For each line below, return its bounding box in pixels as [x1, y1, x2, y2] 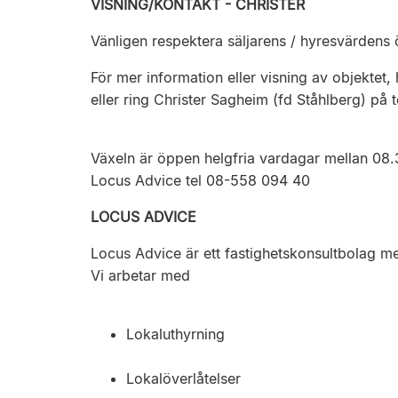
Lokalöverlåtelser [126, 370, 245, 387]
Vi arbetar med [91, 267, 190, 284]
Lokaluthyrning [126, 325, 225, 343]
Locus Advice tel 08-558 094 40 [91, 171, 310, 189]
